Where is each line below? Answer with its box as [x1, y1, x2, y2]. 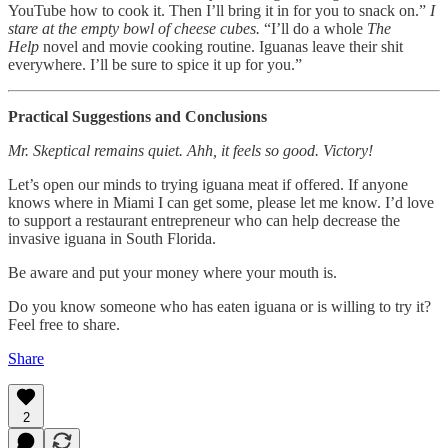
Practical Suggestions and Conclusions [8, 107, 267, 125]
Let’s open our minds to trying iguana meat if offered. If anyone [8, 175, 408, 193]
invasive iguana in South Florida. [8, 229, 216, 247]
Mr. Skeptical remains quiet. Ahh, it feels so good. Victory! [8, 141, 373, 159]
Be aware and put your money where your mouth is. [8, 263, 337, 281]
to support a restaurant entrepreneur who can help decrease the [8, 211, 400, 229]
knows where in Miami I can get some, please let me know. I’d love [8, 193, 434, 211]
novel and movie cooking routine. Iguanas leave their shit [39, 37, 403, 55]
